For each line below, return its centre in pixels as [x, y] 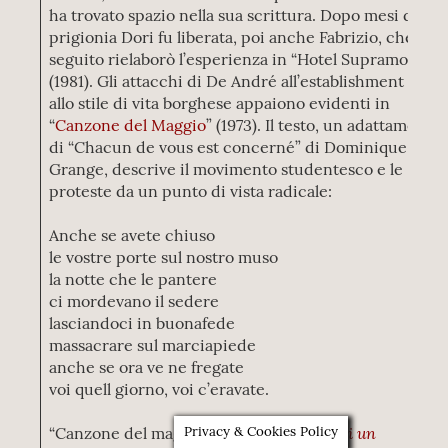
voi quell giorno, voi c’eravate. [159, 389]
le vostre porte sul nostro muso [164, 257]
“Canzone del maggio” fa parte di [170, 433]
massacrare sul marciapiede [153, 345]
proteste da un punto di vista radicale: [191, 191]
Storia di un [334, 432]
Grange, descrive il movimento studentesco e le [226, 169]
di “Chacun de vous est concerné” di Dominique [228, 147]
